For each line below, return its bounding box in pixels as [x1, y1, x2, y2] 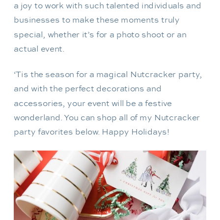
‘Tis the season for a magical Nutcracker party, [14, 68, 202, 80]
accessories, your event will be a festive [14, 97, 172, 109]
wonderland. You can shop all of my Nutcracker [14, 112, 200, 123]
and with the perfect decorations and [14, 83, 162, 94]
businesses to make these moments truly [14, 14, 180, 26]
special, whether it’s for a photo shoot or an [14, 28, 187, 40]
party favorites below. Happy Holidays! [14, 126, 169, 137]
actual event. [14, 43, 65, 55]
